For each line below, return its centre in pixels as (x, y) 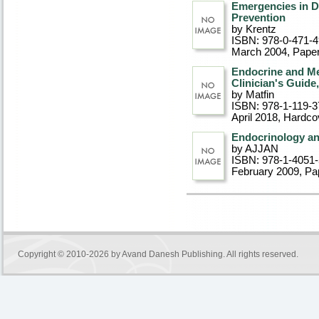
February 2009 (265, 172)
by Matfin (253, 95)
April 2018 (255, 117)
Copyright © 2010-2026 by (70, 254)
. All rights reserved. (261, 254)
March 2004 (259, 52)
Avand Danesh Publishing (172, 254)
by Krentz (254, 29)
